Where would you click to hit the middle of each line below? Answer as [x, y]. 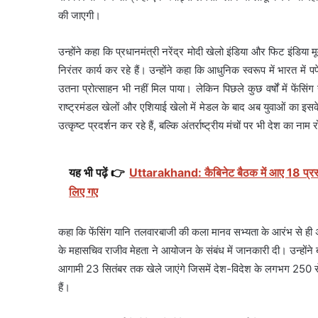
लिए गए [84, 191]
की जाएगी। [80, 15]
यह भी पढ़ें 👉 [97, 172]
